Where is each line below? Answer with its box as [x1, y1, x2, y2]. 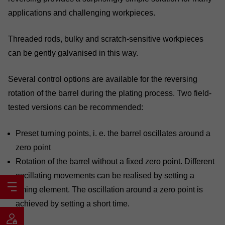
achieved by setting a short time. [16, 199, 130, 208]
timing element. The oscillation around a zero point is [16, 185, 203, 194]
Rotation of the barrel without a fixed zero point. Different [16, 157, 214, 166]
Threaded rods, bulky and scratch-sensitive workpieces [8, 35, 203, 43]
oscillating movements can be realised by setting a [16, 171, 194, 180]
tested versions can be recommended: [8, 103, 143, 111]
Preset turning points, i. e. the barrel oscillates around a [16, 129, 210, 138]
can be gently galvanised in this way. [8, 49, 138, 57]
